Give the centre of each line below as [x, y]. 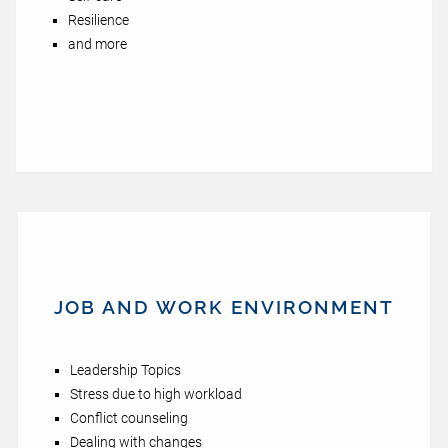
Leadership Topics [125, 370]
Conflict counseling [129, 418]
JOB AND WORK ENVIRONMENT [224, 307]
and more [97, 44]
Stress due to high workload [156, 394]
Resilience [98, 20]
